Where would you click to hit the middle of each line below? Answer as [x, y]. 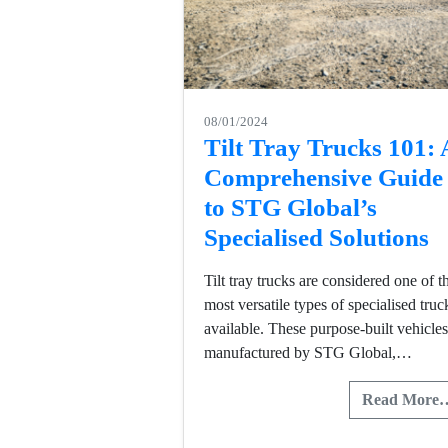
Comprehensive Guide [323, 177]
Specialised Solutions [319, 237]
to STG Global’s [290, 207]
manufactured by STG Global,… [308, 352]
